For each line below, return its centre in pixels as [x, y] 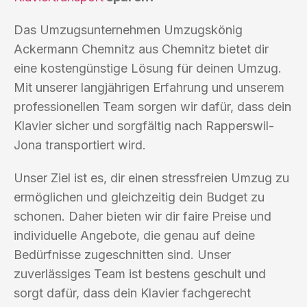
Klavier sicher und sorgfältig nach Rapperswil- [144, 125]
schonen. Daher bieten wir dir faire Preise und [143, 216]
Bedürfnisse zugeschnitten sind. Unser [122, 254]
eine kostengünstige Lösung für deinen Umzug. [148, 68]
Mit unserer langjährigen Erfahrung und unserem [149, 87]
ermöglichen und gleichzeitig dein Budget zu [139, 197]
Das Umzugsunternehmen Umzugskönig [128, 29]
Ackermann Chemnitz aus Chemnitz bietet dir [141, 49]
